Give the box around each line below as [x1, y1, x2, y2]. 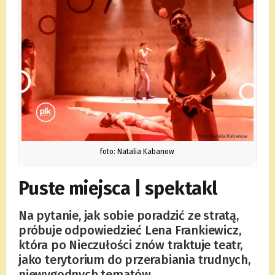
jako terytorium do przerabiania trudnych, [18, 252, 250, 267]
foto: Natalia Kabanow [100, 147, 175, 156]
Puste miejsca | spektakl [18, 177, 217, 199]
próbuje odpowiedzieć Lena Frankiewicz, [18, 222, 241, 238]
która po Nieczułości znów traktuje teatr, [18, 237, 242, 252]
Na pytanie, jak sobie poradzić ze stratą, [18, 207, 239, 223]
